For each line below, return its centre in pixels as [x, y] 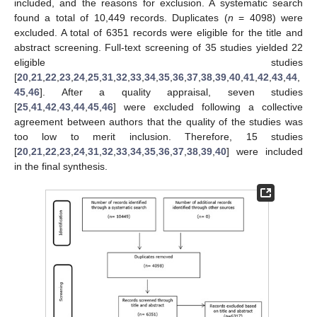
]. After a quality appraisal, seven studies [171, 92]
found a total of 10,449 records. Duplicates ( [121, 18]
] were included [265, 152]
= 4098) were [268, 18]
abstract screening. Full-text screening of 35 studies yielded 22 [158, 48]
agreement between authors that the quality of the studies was [158, 122]
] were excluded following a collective [208, 107]
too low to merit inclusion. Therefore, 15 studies [158, 137]
